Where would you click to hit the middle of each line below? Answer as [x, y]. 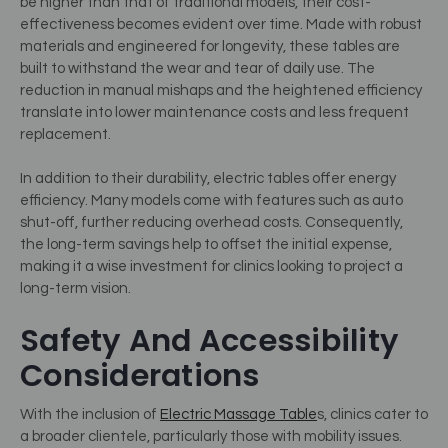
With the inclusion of [90, 414]
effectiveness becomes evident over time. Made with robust [221, 24]
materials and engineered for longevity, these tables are [210, 46]
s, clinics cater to [372, 414]
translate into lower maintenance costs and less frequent [214, 112]
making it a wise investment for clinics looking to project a [211, 267]
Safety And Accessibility [209, 340]
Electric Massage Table [238, 414]
